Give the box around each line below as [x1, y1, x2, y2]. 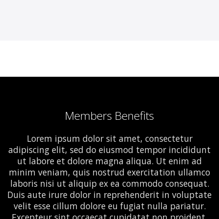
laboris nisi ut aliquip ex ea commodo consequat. [10, 177, 209, 190]
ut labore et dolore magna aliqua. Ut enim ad [17, 155, 202, 167]
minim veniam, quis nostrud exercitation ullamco [9, 166, 210, 178]
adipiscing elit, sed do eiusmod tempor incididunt [8, 144, 211, 156]
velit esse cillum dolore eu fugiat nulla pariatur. [13, 200, 206, 212]
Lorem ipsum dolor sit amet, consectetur [26, 132, 193, 145]
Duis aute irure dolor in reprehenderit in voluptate [7, 189, 212, 201]
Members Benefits [65, 108, 154, 124]
